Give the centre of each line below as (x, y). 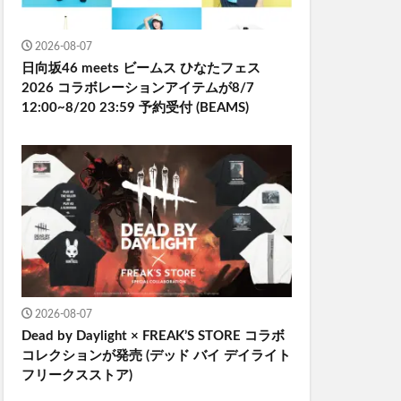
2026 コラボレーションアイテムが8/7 (138, 88)
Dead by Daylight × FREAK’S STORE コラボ (153, 336)
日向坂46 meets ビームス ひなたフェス (141, 68)
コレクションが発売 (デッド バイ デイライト (156, 355)
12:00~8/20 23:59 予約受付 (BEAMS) (135, 107)
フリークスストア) (77, 375)
